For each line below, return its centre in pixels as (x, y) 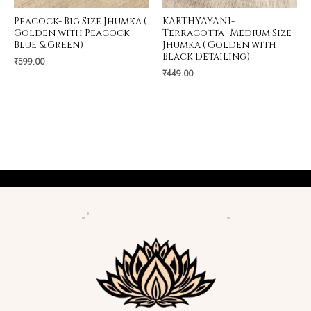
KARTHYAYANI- (199, 21)
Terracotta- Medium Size (227, 33)
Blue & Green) (49, 45)
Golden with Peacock (72, 33)
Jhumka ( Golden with (219, 45)
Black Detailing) (206, 57)
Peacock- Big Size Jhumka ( (80, 21)
